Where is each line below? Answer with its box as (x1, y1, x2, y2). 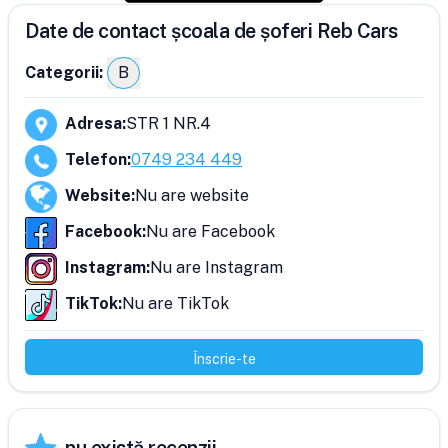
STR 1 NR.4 (126, 114, 211, 133)
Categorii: (25, 63, 103, 82)
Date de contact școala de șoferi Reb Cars (25, 19, 398, 43)
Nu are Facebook (146, 222, 275, 241)
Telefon (65, 150, 127, 169)
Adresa (65, 114, 122, 133)
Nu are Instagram (150, 258, 283, 277)
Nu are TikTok (122, 294, 229, 313)
